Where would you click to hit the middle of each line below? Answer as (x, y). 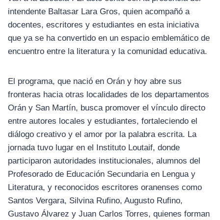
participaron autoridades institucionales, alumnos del (104, 161)
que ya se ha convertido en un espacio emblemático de (109, 38)
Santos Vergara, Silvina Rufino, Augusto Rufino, (95, 200)
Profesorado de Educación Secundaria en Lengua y (102, 174)
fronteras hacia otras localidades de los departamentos (109, 94)
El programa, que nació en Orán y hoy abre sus (95, 81)
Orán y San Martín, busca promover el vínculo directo (107, 108)
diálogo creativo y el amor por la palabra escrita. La (102, 134)
